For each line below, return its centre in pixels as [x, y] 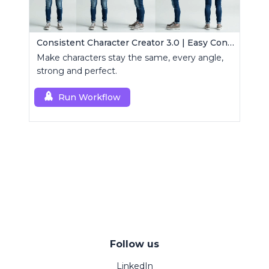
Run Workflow [89, 98]
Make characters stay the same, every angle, [130, 58]
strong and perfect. [77, 71]
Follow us [134, 244]
